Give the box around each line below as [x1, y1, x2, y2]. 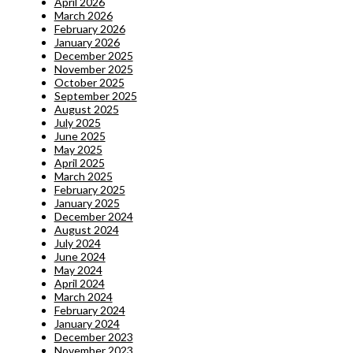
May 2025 [54, 142, 102, 156]
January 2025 [54, 195, 120, 210]
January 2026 [54, 35, 120, 49]
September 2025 [54, 88, 137, 102]
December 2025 [54, 48, 133, 62]
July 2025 [54, 115, 101, 129]
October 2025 [54, 75, 124, 89]
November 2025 [54, 61, 133, 76]
